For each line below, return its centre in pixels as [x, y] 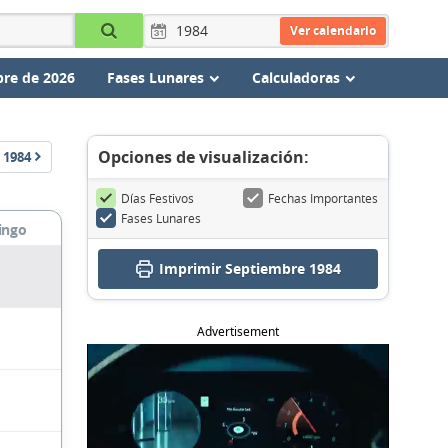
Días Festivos [157, 198]
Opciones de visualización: [203, 157]
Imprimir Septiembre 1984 [249, 268]
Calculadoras [295, 77]
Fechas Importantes [323, 198]
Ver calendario [332, 30]
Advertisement [238, 331]
